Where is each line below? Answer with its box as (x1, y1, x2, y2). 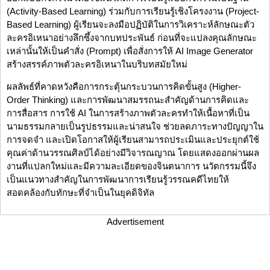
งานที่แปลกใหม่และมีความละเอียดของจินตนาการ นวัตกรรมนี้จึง (7, 161, 256, 172)
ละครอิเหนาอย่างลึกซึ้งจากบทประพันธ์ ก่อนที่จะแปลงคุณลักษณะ (7, 33, 257, 43)
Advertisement (106, 216, 164, 227)
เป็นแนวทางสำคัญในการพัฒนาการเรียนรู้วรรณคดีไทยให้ (7, 174, 229, 185)
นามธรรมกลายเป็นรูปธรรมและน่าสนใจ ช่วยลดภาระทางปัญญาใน (7, 121, 263, 132)
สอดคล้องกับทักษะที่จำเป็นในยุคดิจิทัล (7, 187, 154, 198)
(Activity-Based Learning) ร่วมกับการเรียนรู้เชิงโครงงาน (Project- (7, 6, 259, 17)
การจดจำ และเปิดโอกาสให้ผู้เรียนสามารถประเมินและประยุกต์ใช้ (7, 134, 259, 145)
